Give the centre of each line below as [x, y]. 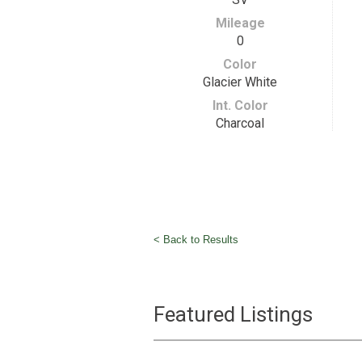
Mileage [240, 23]
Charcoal [240, 123]
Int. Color [240, 105]
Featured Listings [233, 314]
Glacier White [240, 82]
